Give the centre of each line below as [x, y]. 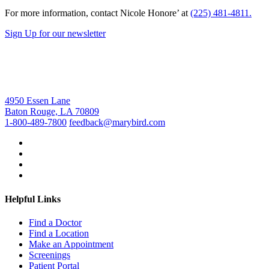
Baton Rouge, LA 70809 [52, 112]
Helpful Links [33, 199]
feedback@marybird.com [117, 122]
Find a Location [59, 233]
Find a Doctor [55, 222]
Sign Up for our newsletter [55, 34]
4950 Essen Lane [38, 101]
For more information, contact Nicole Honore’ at [98, 13]
